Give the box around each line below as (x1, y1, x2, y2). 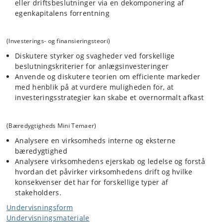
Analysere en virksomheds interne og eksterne (15, 135, 176, 145)
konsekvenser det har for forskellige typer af (15, 177, 168, 187)
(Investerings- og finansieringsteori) (6, 37, 111, 45)
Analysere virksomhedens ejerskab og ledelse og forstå (15, 156, 205, 166)
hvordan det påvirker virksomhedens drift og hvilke (15, 166, 192, 176)
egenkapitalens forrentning (15, 8, 110, 18)
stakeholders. (15, 187, 61, 197)
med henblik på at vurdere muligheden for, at (15, 82, 174, 92)
